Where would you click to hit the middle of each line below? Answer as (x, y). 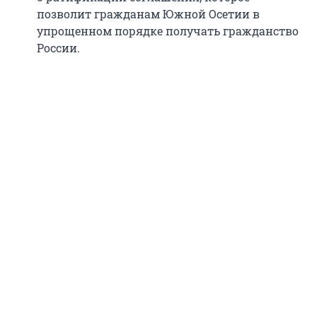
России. (58, 47)
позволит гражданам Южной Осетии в (148, 13)
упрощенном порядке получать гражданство (168, 30)
